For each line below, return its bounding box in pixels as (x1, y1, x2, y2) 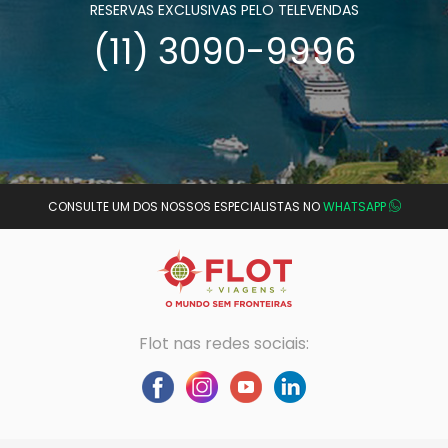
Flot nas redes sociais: (139, 332, 309, 356)
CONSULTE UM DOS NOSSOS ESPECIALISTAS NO (47, 198, 323, 216)
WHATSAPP (322, 198, 386, 216)
